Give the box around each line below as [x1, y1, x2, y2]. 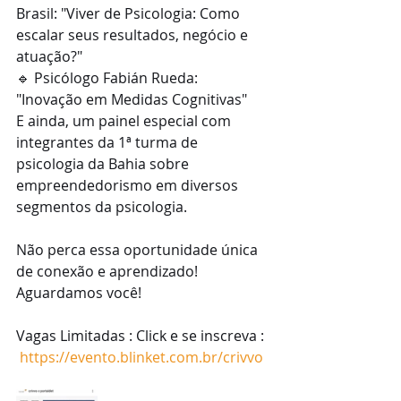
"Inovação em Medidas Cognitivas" [16, 90, 247, 109]
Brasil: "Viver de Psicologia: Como [16, 4, 243, 23]
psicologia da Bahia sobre [16, 154, 192, 174]
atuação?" [16, 47, 82, 66]
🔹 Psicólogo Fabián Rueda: [16, 68, 201, 88]
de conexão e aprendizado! [16, 261, 201, 281]
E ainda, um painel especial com [16, 111, 235, 131]
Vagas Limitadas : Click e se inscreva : [16, 326, 268, 346]
